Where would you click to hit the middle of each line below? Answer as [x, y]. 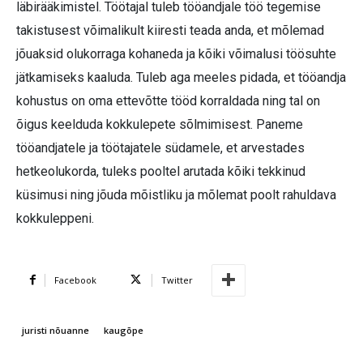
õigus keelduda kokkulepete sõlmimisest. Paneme [160, 124]
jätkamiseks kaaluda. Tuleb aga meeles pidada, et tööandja [181, 77]
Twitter [177, 280]
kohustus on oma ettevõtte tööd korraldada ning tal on [168, 100]
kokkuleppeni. [55, 218]
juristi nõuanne [56, 330]
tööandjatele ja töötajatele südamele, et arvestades [160, 147]
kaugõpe [124, 330]
